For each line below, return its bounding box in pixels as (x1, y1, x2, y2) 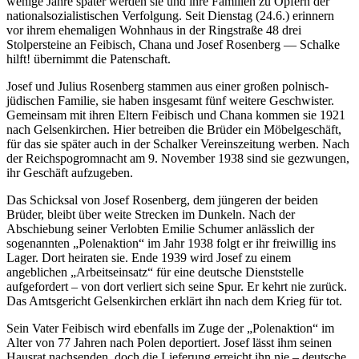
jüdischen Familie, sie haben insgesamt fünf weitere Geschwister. (6, 93, 334, 107)
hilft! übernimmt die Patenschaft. (6, 51, 171, 66)
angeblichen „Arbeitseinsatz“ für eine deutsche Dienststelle (6, 264, 304, 279)
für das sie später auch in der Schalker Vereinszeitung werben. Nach (6, 136, 349, 151)
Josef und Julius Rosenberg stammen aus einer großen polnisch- (6, 79, 329, 93)
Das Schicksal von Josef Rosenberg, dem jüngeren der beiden (6, 192, 318, 207)
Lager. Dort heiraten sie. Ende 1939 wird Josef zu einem (6, 250, 291, 264)
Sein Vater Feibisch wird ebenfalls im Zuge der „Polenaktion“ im (6, 321, 334, 335)
